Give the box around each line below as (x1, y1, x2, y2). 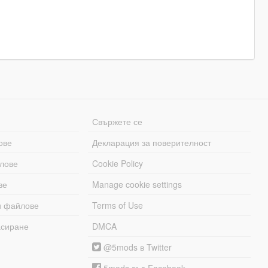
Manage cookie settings (92, 178, 182, 191)
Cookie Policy (92, 157, 144, 170)
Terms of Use (92, 199, 144, 212)
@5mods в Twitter (101, 241, 172, 254)
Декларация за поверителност (92, 136, 212, 149)
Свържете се (92, 115, 143, 128)
